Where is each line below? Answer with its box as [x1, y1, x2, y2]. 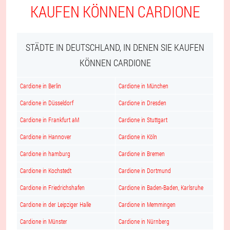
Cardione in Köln [119, 132, 157, 141]
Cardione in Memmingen [119, 200, 176, 208]
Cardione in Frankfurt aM [20, 116, 79, 124]
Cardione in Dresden [119, 99, 166, 107]
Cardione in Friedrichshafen [20, 183, 85, 191]
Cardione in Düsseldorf [20, 99, 73, 107]
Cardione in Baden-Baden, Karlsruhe [119, 183, 203, 191]
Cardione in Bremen [119, 149, 165, 158]
